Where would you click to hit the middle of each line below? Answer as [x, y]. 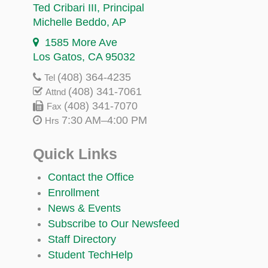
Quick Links [75, 154]
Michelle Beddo [70, 22]
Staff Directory [82, 239]
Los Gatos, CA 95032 [84, 57]
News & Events [84, 208]
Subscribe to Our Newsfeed [114, 223]
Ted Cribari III [65, 7]
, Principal [121, 7]
